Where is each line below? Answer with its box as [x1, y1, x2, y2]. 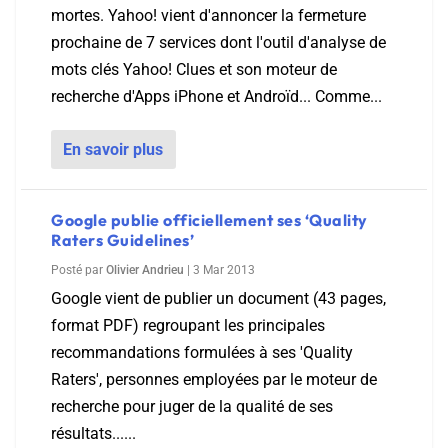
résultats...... [51, 424, 136, 443]
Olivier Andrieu [106, 263, 184, 277]
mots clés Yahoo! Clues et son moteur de [51, 60, 337, 79]
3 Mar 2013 [193, 263, 255, 277]
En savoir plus [63, 140, 163, 159]
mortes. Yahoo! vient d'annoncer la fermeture [51, 6, 366, 25]
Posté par [51, 263, 106, 277]
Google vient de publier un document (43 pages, [51, 289, 386, 308]
